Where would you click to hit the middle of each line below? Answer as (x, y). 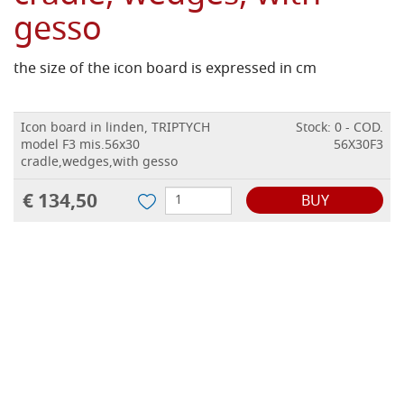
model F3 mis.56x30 (80, 146)
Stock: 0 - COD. (340, 129)
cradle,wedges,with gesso (99, 163)
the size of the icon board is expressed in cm (165, 70)
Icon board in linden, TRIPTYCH (115, 129)
